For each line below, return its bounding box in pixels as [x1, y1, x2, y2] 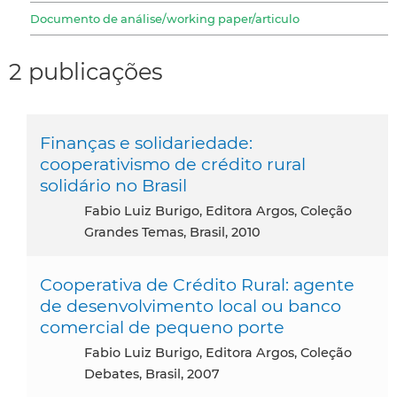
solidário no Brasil [40, 174, 187, 196]
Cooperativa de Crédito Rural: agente [40, 273, 354, 295]
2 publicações [9, 58, 163, 86]
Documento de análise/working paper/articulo [30, 11, 300, 26]
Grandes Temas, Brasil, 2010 [84, 223, 261, 240]
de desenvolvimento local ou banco [40, 294, 341, 316]
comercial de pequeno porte [40, 315, 284, 338]
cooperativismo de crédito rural [40, 152, 306, 175]
